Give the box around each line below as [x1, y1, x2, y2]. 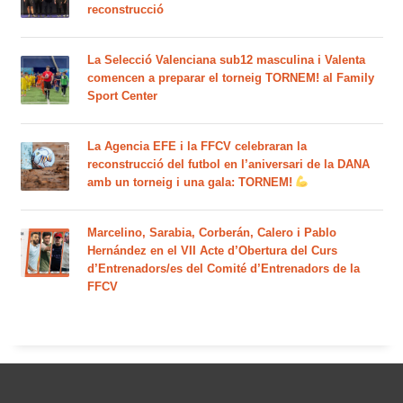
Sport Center [86, 88, 157, 103]
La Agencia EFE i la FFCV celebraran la [86, 139, 307, 153]
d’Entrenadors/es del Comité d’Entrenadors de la [86, 261, 360, 275]
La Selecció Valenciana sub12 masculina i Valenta [86, 52, 365, 67]
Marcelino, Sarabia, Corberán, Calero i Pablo [86, 225, 336, 239]
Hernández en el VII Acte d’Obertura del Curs [86, 243, 337, 257]
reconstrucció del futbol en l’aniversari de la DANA [86, 157, 370, 171]
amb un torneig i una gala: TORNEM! [86, 175, 296, 189]
